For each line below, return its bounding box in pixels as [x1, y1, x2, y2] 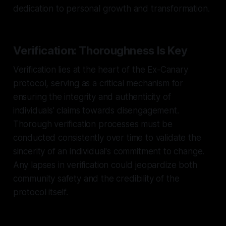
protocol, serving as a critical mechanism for [13, 78, 184, 88]
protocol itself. [13, 187, 68, 197]
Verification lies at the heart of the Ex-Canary [13, 64, 188, 75]
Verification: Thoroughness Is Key [13, 43, 188, 57]
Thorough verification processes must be [13, 119, 173, 129]
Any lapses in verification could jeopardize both [13, 159, 197, 170]
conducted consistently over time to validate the [13, 132, 201, 143]
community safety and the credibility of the [13, 173, 180, 184]
